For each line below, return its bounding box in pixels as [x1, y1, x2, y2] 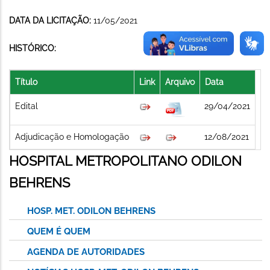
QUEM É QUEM [27, 225, 90, 237]
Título [15, 77, 37, 87]
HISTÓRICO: [9, 43, 56, 53]
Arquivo [165, 77, 195, 87]
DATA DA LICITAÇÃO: [9, 15, 93, 25]
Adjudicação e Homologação [15, 131, 129, 142]
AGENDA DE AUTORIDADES [27, 246, 145, 257]
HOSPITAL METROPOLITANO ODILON [9, 152, 242, 169]
